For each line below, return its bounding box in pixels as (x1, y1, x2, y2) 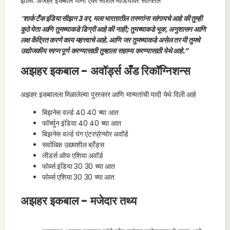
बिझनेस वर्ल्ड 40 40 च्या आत (42, 107, 119, 118)
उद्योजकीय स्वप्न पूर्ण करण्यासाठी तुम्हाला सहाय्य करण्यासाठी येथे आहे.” (21, 46, 189, 56)
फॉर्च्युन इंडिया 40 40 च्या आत (42, 118, 121, 128)
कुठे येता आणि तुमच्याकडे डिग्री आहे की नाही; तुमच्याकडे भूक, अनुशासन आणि (21, 24, 206, 34)
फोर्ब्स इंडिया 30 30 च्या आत (42, 161, 115, 171)
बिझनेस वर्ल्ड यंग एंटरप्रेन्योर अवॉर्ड (42, 129, 128, 139)
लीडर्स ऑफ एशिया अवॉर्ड (42, 150, 103, 161)
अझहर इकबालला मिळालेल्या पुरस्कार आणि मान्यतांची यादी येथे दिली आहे (21, 89, 196, 100)
